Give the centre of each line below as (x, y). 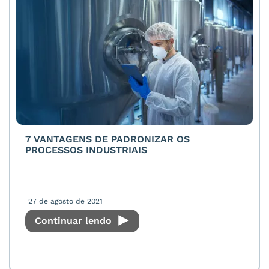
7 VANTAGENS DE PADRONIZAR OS (107, 139)
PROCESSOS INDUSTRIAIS (86, 150)
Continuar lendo (75, 221)
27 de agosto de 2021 (65, 201)
